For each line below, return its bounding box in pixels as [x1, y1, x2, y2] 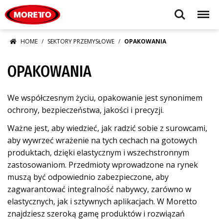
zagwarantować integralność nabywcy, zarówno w [7, 184, 191, 195]
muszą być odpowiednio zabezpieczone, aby [7, 172, 169, 182]
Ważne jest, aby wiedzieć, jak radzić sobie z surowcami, [7, 123, 207, 133]
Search [169, 5, 191, 15]
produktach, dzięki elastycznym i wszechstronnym [7, 147, 189, 158]
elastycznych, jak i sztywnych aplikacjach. [7, 196, 157, 207]
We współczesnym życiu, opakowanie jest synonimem [7, 92, 202, 103]
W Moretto [157, 196, 197, 207]
